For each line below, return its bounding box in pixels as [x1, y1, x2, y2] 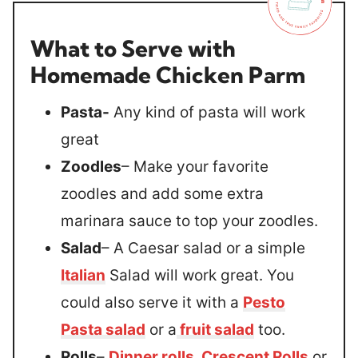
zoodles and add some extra [61, 185, 264, 203]
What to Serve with [30, 34, 236, 62]
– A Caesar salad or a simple [101, 239, 305, 257]
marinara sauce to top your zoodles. [61, 212, 318, 230]
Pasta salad [61, 320, 145, 339]
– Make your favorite [121, 157, 268, 176]
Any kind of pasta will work [109, 103, 305, 121]
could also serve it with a [61, 293, 243, 312]
